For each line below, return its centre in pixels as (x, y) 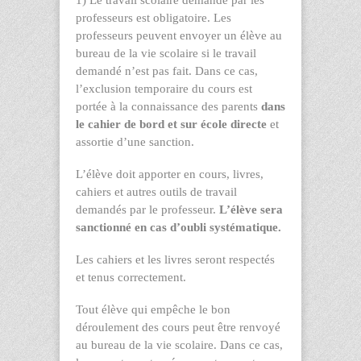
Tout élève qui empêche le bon (153, 309)
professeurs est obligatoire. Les (154, 17)
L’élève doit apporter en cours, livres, (170, 174)
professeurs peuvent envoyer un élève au (179, 35)
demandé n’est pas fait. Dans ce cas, (167, 71)
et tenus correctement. (131, 277)
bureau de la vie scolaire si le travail (166, 53)
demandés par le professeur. (147, 209)
